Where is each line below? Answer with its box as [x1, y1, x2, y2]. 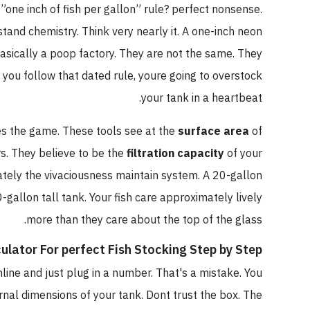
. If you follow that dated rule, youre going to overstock [6, 67, 282, 84]
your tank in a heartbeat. [161, 89, 282, 107]
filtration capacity [146, 145, 244, 162]
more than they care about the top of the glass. [46, 211, 282, 228]
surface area [197, 122, 268, 140]
